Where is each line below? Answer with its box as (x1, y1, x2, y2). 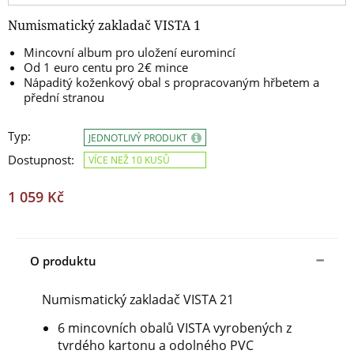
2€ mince (137, 59, 188, 76)
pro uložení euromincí (115, 44, 235, 61)
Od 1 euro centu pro (24, 59, 137, 76)
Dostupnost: (8, 152, 74, 168)
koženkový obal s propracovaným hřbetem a (76, 74, 319, 91)
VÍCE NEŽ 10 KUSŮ (88, 153, 170, 168)
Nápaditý (24, 74, 76, 91)
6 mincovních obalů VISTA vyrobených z (58, 319, 292, 337)
